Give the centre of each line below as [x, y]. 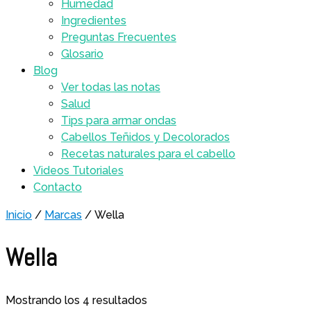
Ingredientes [94, 20]
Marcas [63, 215]
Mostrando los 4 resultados [76, 300]
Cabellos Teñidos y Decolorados [145, 137]
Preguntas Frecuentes [119, 37]
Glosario [82, 54]
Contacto [58, 187]
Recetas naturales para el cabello [148, 154]
